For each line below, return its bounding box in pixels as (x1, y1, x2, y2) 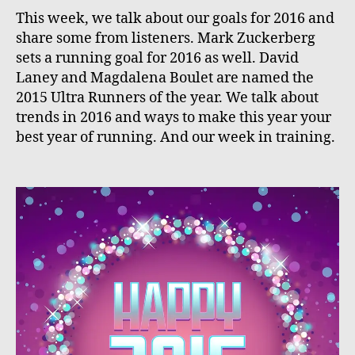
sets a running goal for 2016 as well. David (16, 49, 299, 68)
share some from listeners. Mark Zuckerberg (16, 29, 315, 48)
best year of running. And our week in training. (16, 128, 335, 147)
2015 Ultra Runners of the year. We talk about (16, 89, 319, 108)
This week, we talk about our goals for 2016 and (16, 10, 334, 29)
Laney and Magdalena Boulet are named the (16, 69, 314, 88)
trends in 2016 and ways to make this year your (16, 109, 331, 128)
